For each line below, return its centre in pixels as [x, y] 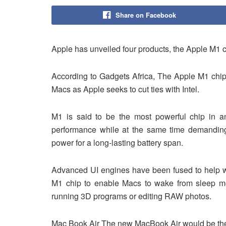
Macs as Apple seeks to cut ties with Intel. [125, 89]
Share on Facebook [146, 15]
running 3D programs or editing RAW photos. [131, 196]
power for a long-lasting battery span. [117, 142]
